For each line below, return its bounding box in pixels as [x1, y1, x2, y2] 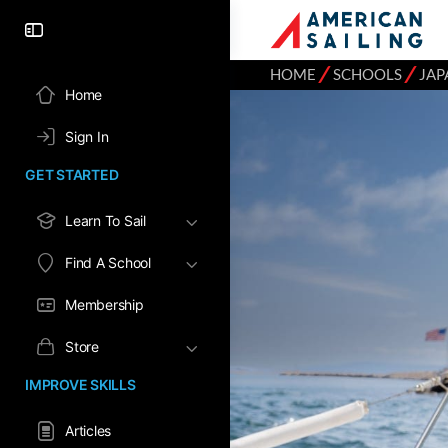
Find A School [65, 254, 151, 271]
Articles [65, 422, 112, 439]
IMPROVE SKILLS [25, 376, 136, 393]
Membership [65, 296, 144, 313]
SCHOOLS [333, 66, 402, 83]
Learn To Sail [65, 212, 146, 229]
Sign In [65, 128, 109, 145]
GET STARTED [25, 166, 119, 183]
